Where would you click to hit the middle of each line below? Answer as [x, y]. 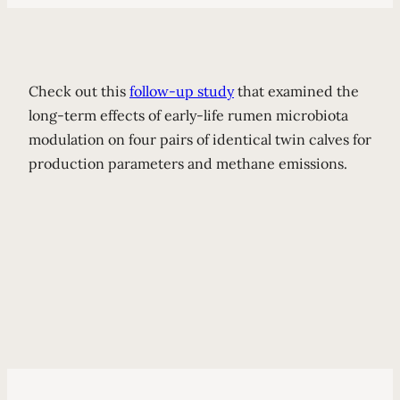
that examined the [296, 91]
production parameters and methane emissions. [188, 163]
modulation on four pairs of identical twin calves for [200, 139]
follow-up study [182, 91]
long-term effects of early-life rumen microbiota [188, 115]
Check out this [79, 91]
